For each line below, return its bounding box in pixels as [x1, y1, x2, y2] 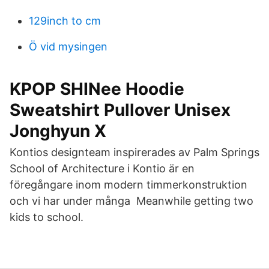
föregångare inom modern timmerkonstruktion [10, 178, 247, 191]
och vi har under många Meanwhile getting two [10, 195, 253, 207]
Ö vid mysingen [29, 40, 107, 53]
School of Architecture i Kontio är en [10, 162, 195, 175]
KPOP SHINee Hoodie [10, 79, 184, 99]
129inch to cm [29, 14, 101, 27]
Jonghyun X [10, 121, 106, 141]
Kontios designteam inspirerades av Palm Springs [10, 146, 259, 159]
